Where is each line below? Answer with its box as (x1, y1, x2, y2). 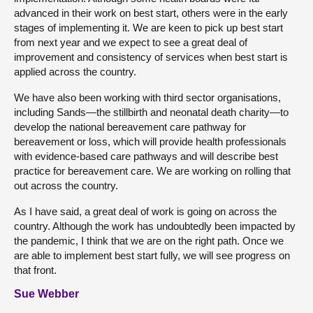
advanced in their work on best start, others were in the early (14, 7, 288, 20)
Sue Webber (14, 288, 79, 300)
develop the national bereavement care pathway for (14, 121, 246, 133)
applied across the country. (14, 66, 136, 78)
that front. (14, 264, 57, 277)
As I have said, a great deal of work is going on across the (14, 205, 277, 218)
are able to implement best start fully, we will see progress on (14, 249, 290, 262)
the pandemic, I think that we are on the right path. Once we (14, 235, 284, 247)
